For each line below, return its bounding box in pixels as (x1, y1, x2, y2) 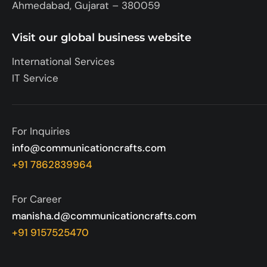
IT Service (12, 71, 58, 85)
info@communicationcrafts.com (12, 141, 166, 154)
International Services (12, 54, 115, 68)
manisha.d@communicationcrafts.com (12, 209, 196, 222)
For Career (12, 192, 61, 206)
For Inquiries (12, 124, 70, 138)
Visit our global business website (12, 30, 191, 44)
